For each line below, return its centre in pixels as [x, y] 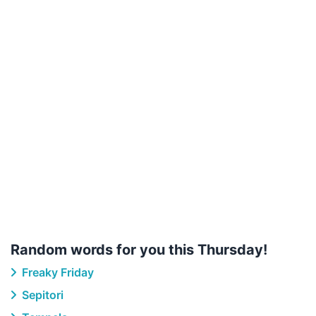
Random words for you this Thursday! [139, 250]
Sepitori [41, 295]
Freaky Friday [56, 272]
